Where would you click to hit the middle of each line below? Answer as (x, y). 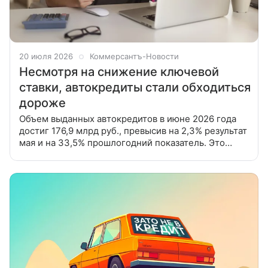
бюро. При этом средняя (73, 166)
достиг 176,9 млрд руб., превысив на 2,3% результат (133, 130)
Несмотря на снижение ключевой (119, 71)
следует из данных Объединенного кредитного (123, 154)
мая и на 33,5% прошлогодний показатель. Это (122, 142)
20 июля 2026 (46, 56)
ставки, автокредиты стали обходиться (135, 87)
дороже (42, 103)
